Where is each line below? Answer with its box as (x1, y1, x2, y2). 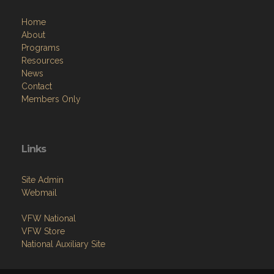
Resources (21, 56, 64, 66)
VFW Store (21, 226, 65, 237)
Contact (21, 81, 52, 92)
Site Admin (21, 175, 64, 185)
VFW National (21, 213, 76, 224)
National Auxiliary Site (21, 239, 105, 250)
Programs (21, 43, 60, 53)
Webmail (21, 188, 57, 198)
